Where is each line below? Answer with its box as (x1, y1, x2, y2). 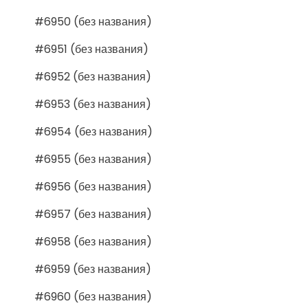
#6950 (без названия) (34, 13, 152, 30)
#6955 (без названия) (34, 151, 152, 167)
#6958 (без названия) (34, 233, 152, 250)
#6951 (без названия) (34, 41, 148, 57)
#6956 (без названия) (34, 178, 152, 195)
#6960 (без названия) (34, 288, 152, 305)
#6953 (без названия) (34, 96, 151, 112)
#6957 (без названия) (34, 206, 152, 222)
